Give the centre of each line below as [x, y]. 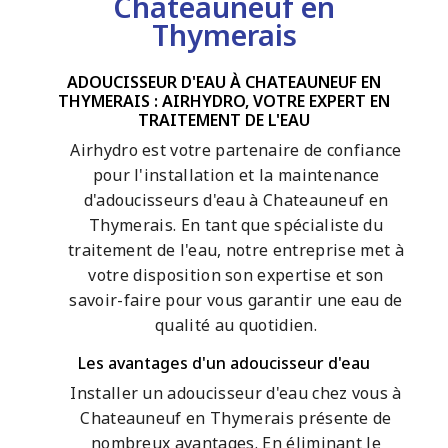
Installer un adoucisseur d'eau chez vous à [236, 393]
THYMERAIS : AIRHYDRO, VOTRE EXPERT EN [224, 101]
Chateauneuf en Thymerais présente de [236, 418]
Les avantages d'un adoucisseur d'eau [224, 363]
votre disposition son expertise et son [236, 275]
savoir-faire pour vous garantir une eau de [236, 300]
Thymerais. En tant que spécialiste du [236, 225]
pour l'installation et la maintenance [236, 175]
